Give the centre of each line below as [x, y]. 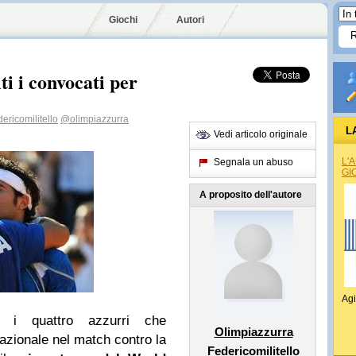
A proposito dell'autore [251, 195]
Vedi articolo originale [261, 134]
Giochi [123, 20]
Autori [190, 20]
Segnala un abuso [253, 162]
